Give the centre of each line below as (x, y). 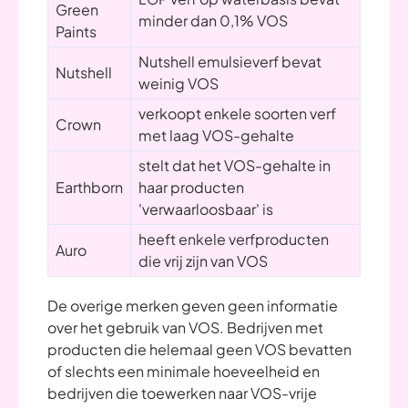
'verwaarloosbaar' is (206, 209)
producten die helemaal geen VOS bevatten (199, 349)
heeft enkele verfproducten (234, 239)
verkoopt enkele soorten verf (237, 113)
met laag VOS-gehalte (216, 135)
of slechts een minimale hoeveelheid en (184, 371)
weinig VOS (178, 83)
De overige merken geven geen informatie (193, 306)
